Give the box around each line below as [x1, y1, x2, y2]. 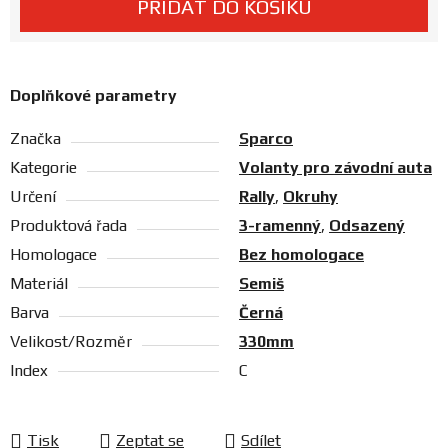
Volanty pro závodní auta [239, 158, 432, 178]
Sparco [239, 129, 293, 149]
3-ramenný [239, 216, 321, 236]
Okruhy [283, 187, 338, 207]
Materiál [10, 274, 68, 294]
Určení [10, 187, 56, 207]
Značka [10, 129, 61, 149]
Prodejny [20, 5, 102, 28]
